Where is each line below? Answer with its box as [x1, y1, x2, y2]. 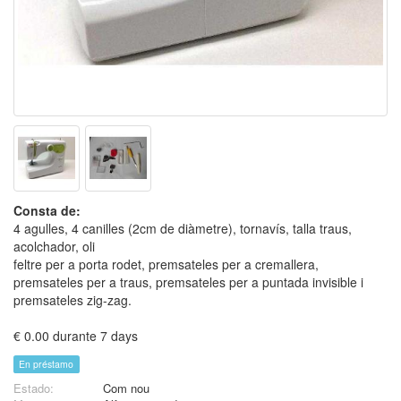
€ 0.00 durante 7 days [13, 327, 138, 345]
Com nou [103, 380, 149, 397]
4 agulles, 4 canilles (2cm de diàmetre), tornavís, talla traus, [13, 219, 352, 237]
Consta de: [13, 201, 81, 219]
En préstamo [19, 357, 74, 371]
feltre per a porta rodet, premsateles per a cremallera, [13, 255, 319, 273]
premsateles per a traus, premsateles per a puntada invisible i [13, 273, 363, 291]
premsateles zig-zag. [13, 291, 132, 309]
